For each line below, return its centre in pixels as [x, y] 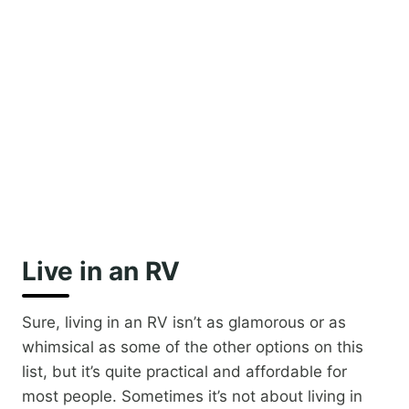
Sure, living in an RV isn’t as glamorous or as [184, 323]
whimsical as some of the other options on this [193, 347]
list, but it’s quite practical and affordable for [184, 372]
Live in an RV [101, 272]
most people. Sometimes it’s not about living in [192, 397]
